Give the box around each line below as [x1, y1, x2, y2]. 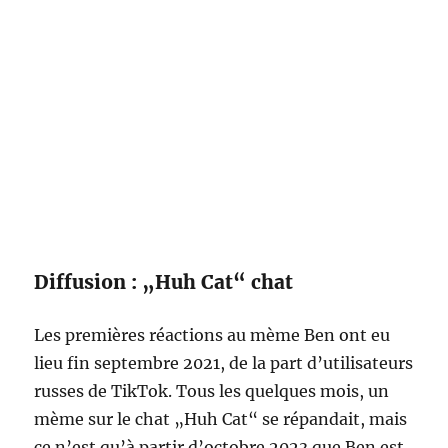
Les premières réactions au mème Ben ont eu [34, 325, 391, 345]
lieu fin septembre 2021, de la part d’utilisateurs [34, 353, 414, 373]
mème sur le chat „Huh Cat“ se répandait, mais [34, 409, 408, 429]
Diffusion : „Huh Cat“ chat [34, 270, 294, 294]
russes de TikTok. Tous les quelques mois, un [34, 381, 390, 401]
